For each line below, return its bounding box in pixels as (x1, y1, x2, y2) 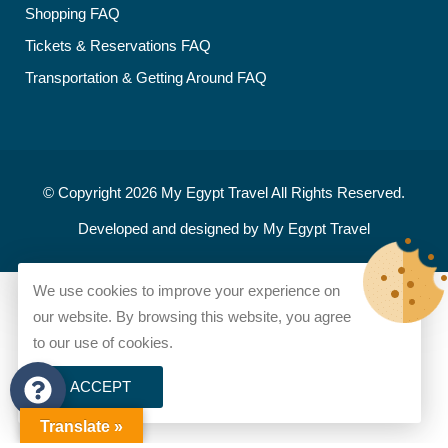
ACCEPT (69, 378, 131, 395)
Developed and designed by (78, 220, 263, 237)
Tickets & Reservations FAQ (25, 37, 211, 54)
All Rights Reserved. (268, 184, 405, 201)
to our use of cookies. (32, 334, 173, 351)
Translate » (40, 418, 123, 435)
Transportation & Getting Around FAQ (25, 69, 267, 86)
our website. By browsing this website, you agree (32, 308, 351, 325)
